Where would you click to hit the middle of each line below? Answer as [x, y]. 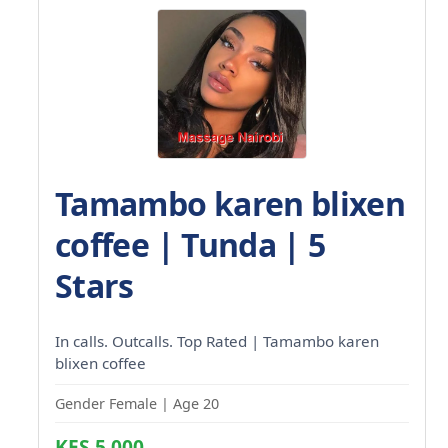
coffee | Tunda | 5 [190, 244]
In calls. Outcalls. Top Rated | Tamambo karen [217, 340]
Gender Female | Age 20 [137, 403]
